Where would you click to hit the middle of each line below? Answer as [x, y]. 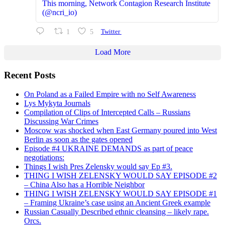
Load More [113, 52]
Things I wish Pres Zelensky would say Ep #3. [98, 167]
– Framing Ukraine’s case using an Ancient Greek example [117, 203]
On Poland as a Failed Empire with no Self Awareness [110, 94]
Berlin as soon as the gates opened [78, 140]
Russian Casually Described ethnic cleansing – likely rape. [117, 212]
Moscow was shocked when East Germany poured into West [121, 131]
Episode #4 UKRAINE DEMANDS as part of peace [108, 149]
